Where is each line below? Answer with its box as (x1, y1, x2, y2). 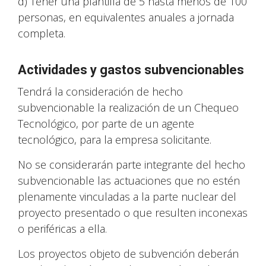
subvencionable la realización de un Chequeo (18, 100, 239, 115)
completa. (18, 26, 65, 40)
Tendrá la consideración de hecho (18, 84, 183, 99)
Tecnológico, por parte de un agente (18, 116, 194, 131)
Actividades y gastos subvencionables (18, 62, 244, 77)
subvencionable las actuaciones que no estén (18, 173, 240, 188)
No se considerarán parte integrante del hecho (18, 157, 245, 172)
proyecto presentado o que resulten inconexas (18, 205, 248, 220)
